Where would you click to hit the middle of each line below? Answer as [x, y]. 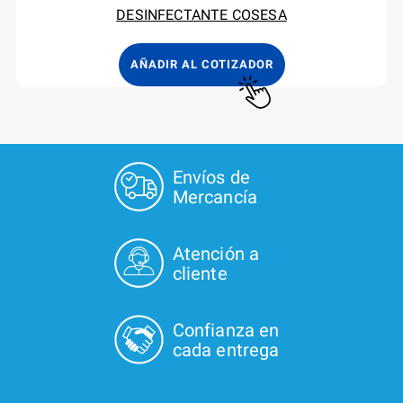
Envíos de [211, 177]
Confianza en [226, 330]
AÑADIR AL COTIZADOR [201, 64]
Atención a [216, 253]
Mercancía [215, 197]
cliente [200, 273]
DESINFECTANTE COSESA [201, 15]
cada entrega [226, 349]
